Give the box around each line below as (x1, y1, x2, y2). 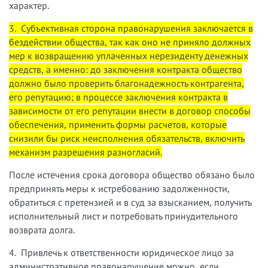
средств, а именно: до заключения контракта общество (9, 63, 242, 75)
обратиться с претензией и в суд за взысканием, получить (9, 196, 251, 208)
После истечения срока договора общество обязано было (9, 168, 255, 181)
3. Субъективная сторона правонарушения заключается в (9, 22, 253, 34)
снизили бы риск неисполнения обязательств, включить (9, 132, 245, 144)
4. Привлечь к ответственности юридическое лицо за (9, 246, 234, 258)
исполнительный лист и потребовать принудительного (9, 209, 238, 222)
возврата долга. (9, 223, 75, 236)
